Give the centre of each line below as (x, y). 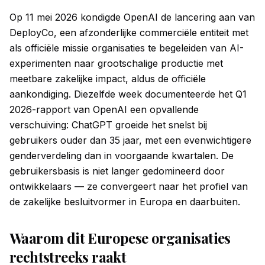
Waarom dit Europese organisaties (120, 238)
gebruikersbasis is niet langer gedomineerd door (117, 171)
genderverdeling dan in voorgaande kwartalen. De (122, 156)
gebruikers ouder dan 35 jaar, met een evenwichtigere (130, 140)
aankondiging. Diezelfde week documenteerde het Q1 (128, 94)
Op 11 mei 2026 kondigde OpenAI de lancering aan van (132, 17)
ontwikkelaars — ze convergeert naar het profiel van (129, 186)
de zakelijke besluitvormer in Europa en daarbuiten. (125, 202)
